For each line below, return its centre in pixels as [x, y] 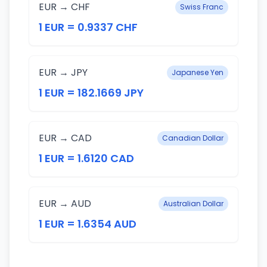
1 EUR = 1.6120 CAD [86, 158]
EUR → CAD [65, 138]
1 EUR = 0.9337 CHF [88, 27]
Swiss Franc [202, 7]
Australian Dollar [193, 204]
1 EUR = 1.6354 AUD [88, 224]
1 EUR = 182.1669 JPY [91, 93]
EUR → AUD [65, 204]
